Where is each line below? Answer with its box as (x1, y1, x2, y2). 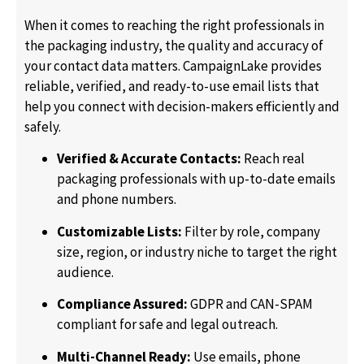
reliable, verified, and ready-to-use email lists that (24, 77, 319, 96)
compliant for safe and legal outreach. (57, 315, 278, 334)
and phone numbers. (57, 190, 176, 209)
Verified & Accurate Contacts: (57, 149, 241, 168)
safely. (24, 118, 61, 136)
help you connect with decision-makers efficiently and (24, 97, 340, 116)
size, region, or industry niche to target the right (57, 242, 337, 261)
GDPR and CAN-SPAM (188, 295, 313, 314)
